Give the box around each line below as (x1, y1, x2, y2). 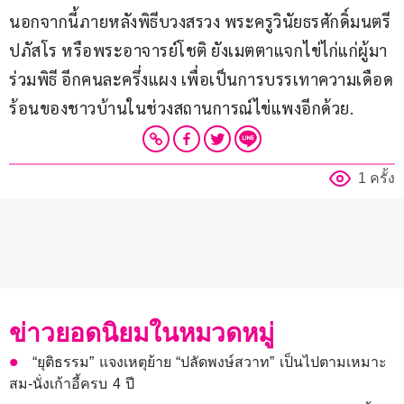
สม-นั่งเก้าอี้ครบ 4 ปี (9, 376, 135, 392)
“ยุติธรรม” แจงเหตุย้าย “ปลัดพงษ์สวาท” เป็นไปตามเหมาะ (32, 354, 388, 371)
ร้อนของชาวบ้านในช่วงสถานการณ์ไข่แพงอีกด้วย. (9, 97, 353, 119)
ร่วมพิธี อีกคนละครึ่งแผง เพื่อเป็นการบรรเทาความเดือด (9, 69, 393, 90)
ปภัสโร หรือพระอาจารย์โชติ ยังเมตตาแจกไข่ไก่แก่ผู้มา (9, 40, 388, 61)
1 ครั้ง (358, 170, 395, 187)
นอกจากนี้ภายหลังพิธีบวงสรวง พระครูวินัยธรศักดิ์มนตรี (9, 11, 395, 32)
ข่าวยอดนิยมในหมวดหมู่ (9, 319, 274, 348)
